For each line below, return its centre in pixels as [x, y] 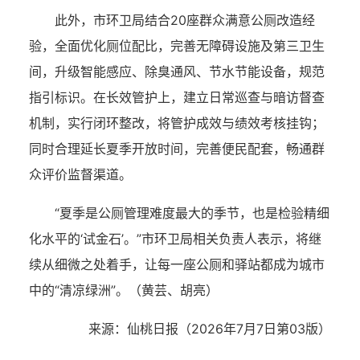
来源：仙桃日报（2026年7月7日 [182, 329]
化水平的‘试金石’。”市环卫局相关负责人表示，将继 [175, 239]
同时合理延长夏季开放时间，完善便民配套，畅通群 [177, 149]
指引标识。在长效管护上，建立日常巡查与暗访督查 [177, 97]
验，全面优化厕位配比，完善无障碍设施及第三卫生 [177, 46]
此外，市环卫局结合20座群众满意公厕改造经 [185, 20]
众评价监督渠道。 [80, 174]
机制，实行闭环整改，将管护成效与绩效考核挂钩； [177, 123]
